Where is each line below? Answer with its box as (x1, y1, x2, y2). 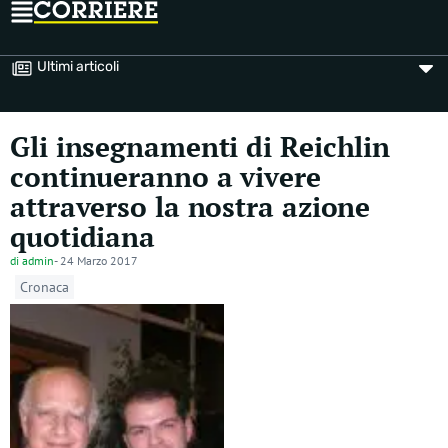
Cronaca (20, 278, 69, 296)
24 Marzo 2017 (60, 253, 138, 268)
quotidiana (10, 218, 155, 255)
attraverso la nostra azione (10, 188, 371, 225)
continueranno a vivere (10, 158, 321, 195)
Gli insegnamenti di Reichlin (10, 128, 391, 165)
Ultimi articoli (37, 58, 119, 75)
